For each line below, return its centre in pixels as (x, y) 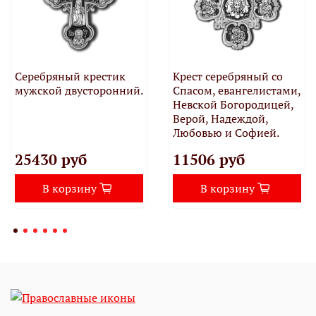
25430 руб (50, 160)
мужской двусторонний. (79, 91)
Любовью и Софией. (226, 133)
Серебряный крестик (70, 77)
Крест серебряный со (227, 77)
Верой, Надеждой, (220, 119)
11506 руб (208, 160)
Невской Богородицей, (233, 105)
